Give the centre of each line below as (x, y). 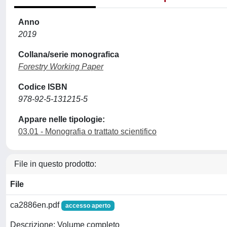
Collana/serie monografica (69, 54)
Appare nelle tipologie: (62, 119)
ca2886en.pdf (36, 205)
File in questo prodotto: (55, 164)
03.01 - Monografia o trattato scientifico (87, 131)
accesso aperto (88, 206)
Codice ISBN (43, 87)
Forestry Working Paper (61, 67)
